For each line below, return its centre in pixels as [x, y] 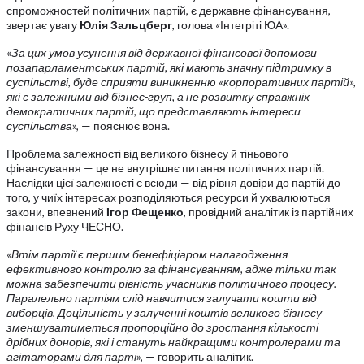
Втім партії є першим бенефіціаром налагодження [149, 254]
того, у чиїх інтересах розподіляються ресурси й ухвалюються [169, 197]
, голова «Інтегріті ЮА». [231, 25]
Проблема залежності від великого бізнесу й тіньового [147, 153]
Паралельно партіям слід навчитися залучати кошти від [162, 298]
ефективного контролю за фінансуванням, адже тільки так [171, 269]
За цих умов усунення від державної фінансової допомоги [164, 52]
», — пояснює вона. [121, 126]
